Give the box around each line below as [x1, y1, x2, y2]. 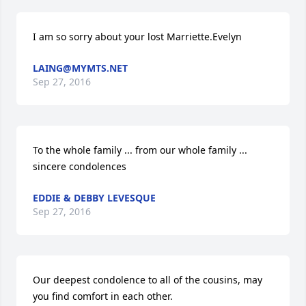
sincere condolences [33, 160, 126, 173]
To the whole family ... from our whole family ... [33, 143, 247, 156]
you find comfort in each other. [33, 290, 173, 303]
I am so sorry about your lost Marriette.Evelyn [33, 30, 242, 43]
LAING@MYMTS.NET [33, 61, 128, 74]
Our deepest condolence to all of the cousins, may [33, 273, 262, 286]
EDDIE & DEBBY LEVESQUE [33, 191, 156, 204]
